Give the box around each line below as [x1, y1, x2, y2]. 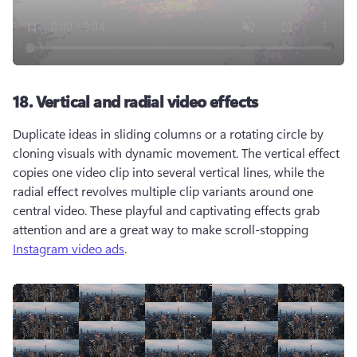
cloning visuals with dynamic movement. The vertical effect [13, 144, 339, 161]
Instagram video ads [13, 240, 124, 257]
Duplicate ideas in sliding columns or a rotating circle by [13, 125, 324, 142]
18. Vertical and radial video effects [13, 90, 262, 112]
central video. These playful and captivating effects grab [13, 202, 320, 218]
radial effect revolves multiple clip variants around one [13, 182, 313, 199]
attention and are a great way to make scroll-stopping [13, 221, 312, 237]
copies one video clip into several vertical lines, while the [13, 163, 324, 180]
